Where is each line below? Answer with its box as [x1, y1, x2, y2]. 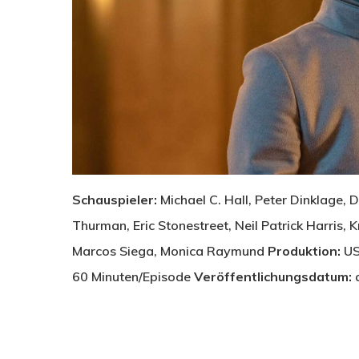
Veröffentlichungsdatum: [194, 268, 352, 285]
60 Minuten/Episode [72, 268, 194, 285]
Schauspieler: [72, 192, 157, 208]
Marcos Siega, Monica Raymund [72, 243, 268, 260]
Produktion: [268, 243, 341, 260]
